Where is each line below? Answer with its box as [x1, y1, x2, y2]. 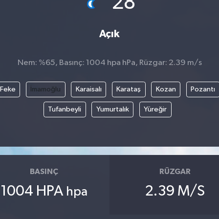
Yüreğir [144, 105, 167, 113]
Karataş [116, 85, 141, 93]
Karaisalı [75, 85, 102, 93]
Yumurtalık [96, 105, 129, 113]
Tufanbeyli [48, 105, 82, 113]
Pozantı [191, 85, 215, 93]
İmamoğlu [30, 85, 61, 93]
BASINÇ [29, 168, 58, 175]
